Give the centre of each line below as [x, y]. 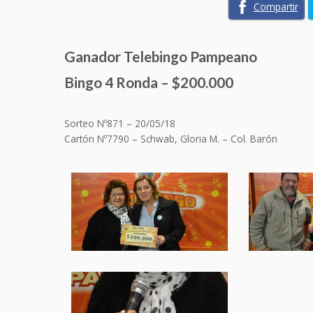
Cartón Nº [86, 138]
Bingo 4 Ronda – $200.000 [149, 82]
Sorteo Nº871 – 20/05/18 [120, 123]
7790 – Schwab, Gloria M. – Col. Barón [192, 138]
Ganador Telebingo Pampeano [161, 56]
